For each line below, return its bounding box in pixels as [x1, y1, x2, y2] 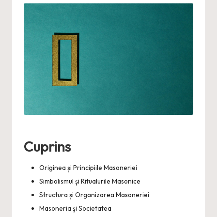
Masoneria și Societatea [39, 203, 111, 213]
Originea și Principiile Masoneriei [39, 163, 137, 172]
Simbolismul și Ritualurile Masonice [39, 176, 140, 186]
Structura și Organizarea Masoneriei [39, 190, 149, 199]
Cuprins [24, 137, 71, 155]
